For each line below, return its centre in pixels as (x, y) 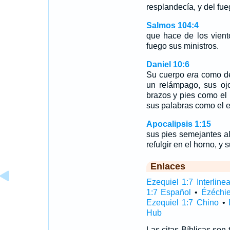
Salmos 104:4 (172, 25)
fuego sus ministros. (182, 46)
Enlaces (168, 166)
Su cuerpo (166, 75)
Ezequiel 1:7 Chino (182, 203)
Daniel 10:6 (168, 64)
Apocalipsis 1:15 (178, 124)
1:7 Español (169, 192)
